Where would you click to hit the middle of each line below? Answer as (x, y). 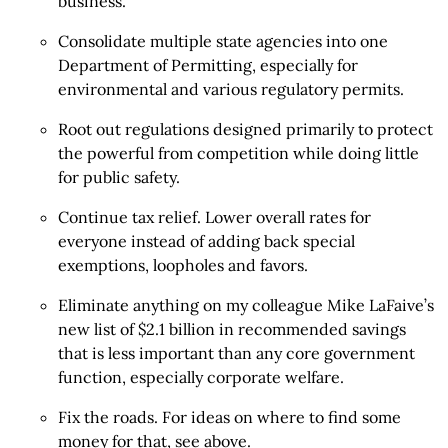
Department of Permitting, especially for (208, 65)
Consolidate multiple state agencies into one (223, 41)
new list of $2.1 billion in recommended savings (232, 329)
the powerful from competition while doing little (238, 153)
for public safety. (119, 177)
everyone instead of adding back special (206, 241)
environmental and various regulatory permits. (231, 89)
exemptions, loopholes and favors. (183, 265)
